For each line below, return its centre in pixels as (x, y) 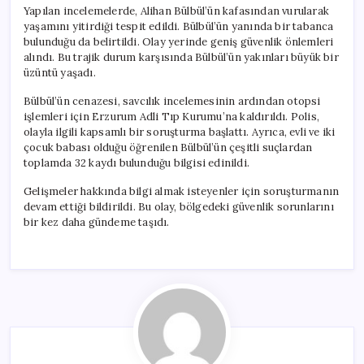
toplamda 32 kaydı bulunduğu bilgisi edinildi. (136, 162)
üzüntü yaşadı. (60, 72)
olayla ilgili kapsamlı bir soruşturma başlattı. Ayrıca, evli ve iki (180, 132)
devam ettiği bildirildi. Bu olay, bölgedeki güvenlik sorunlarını (179, 206)
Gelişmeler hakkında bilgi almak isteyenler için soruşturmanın (182, 191)
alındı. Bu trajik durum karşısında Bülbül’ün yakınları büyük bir (181, 57)
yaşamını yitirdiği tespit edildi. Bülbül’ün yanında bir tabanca (179, 26)
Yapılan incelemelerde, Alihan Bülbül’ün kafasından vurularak (177, 11)
